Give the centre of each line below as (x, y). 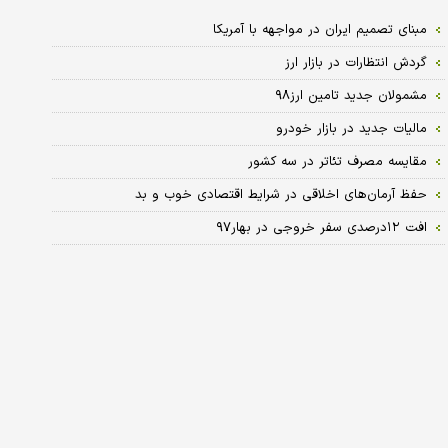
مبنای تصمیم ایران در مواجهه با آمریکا (319, 29)
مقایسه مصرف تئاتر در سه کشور (337, 161)
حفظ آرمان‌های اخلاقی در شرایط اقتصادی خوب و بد (280, 194)
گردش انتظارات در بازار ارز (355, 62)
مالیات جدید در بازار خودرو (351, 128)
